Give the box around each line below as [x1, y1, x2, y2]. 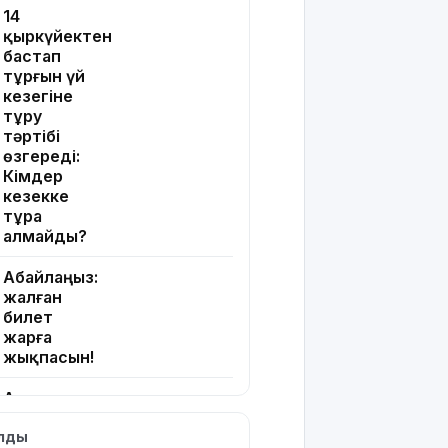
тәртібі [3, 126, 60, 147]
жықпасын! [3, 347, 94, 368]
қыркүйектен [3, 26, 112, 47]
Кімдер [3, 166, 63, 187]
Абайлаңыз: [3, 267, 98, 288]
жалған [3, 287, 62, 308]
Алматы [3, 388, 69, 409]
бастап [3, 46, 61, 67]
